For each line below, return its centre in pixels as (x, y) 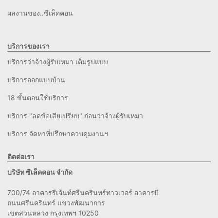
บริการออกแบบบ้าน (36, 80)
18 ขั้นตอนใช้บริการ (38, 98)
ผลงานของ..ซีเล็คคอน (40, 13)
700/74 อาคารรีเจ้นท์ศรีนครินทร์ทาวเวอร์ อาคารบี (83, 193)
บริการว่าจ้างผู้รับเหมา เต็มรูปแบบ (58, 62)
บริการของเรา (28, 46)
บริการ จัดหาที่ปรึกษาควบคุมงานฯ (58, 134)
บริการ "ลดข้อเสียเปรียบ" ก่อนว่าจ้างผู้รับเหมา (75, 116)
